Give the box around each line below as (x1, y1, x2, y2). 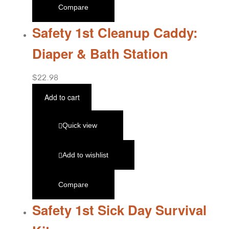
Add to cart (44, 92, 80, 103)
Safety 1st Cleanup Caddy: (32, 23, 198, 42)
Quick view (62, 121, 97, 130)
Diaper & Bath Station (32, 44, 168, 63)
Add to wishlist (62, 151, 108, 159)
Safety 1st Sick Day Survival (32, 200, 207, 220)
